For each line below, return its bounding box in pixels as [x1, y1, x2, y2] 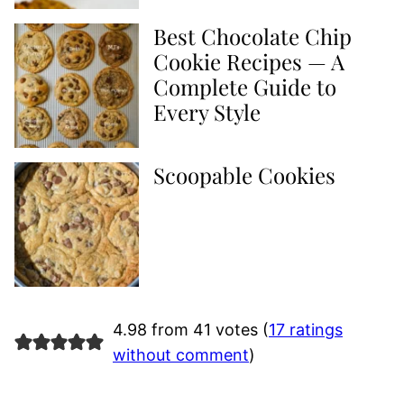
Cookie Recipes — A [153, 47, 344, 76]
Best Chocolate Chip [153, 22, 352, 50]
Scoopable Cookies [153, 161, 335, 189]
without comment [112, 345, 249, 364]
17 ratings [268, 320, 343, 339]
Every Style [153, 97, 261, 126]
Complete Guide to [153, 72, 336, 101]
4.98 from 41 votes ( [112, 320, 269, 339]
